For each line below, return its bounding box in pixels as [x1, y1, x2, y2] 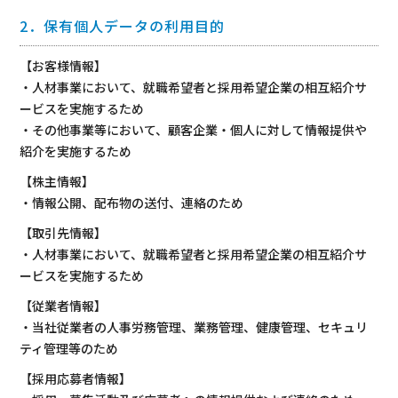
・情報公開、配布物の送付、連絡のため [20, 194, 244, 211]
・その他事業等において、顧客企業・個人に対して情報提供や [20, 121, 368, 139]
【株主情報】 [20, 172, 95, 190]
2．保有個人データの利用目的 [20, 15, 226, 36]
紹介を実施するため [20, 142, 132, 160]
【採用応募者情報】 [20, 370, 132, 387]
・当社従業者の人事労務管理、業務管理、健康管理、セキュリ [20, 318, 369, 336]
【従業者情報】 [20, 297, 107, 314]
